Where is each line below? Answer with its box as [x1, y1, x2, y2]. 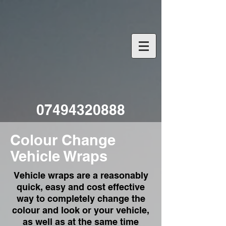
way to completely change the [16, 193, 145, 204]
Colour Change [10, 131, 116, 149]
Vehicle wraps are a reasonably [13, 170, 148, 181]
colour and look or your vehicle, [12, 205, 149, 215]
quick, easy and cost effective [17, 182, 145, 192]
